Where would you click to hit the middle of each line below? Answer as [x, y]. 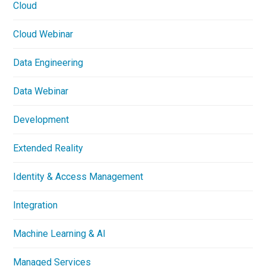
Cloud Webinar [43, 34]
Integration [36, 205]
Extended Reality [48, 148]
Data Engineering [48, 62]
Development [41, 119]
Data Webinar [41, 91]
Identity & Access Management [78, 176]
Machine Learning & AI [60, 233]
